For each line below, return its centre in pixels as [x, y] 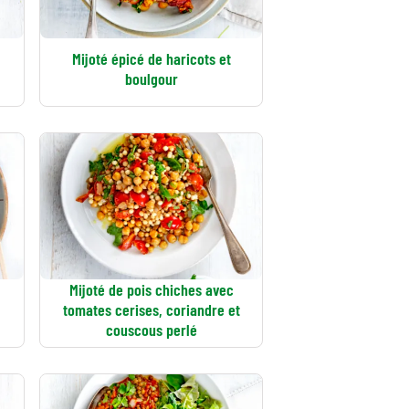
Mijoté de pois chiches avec [151, 289]
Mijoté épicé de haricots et [151, 58]
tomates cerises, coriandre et [151, 309]
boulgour [151, 79]
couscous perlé [151, 330]
